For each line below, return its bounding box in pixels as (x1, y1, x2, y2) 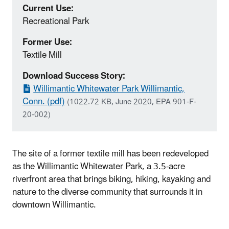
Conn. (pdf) (22, 92, 65, 111)
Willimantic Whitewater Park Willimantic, (33, 79, 185, 98)
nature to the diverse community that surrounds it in (12, 182, 202, 201)
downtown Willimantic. (12, 195, 96, 214)
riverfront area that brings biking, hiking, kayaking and (12, 170, 211, 189)
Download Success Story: (22, 66, 125, 85)
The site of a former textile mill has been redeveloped (12, 144, 209, 163)
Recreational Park (22, 12, 89, 31)
